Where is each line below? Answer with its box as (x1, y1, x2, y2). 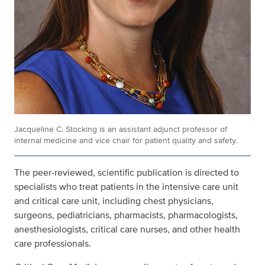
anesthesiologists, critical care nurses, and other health (14, 222, 240, 236)
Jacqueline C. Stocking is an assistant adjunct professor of (14, 123, 227, 135)
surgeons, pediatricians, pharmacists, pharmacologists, (14, 208, 238, 222)
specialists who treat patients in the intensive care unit (14, 180, 238, 193)
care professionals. (14, 237, 91, 250)
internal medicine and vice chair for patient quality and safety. (14, 134, 237, 146)
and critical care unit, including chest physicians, (14, 194, 214, 208)
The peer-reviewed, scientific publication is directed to (14, 166, 239, 179)
